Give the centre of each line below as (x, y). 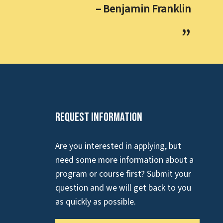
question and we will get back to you (123, 188)
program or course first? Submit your (123, 174)
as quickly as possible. (96, 202)
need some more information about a (124, 160)
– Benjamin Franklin (143, 9)
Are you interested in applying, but (118, 146)
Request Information (99, 117)
